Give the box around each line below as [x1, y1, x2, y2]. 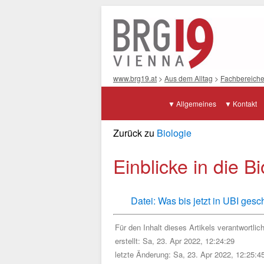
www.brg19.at [113, 73, 157, 83]
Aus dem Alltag [164, 73, 213, 83]
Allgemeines [176, 98, 216, 108]
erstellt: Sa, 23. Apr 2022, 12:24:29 [115, 235, 235, 246]
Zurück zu [113, 126, 157, 140]
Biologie [157, 126, 192, 140]
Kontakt [233, 98, 257, 108]
